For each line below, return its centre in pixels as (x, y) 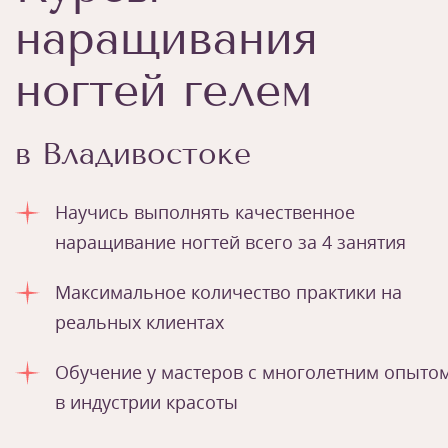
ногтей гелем (163, 90)
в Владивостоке (133, 154)
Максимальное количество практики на (228, 292)
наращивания (166, 38)
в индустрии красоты (146, 402)
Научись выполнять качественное (205, 212)
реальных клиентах (139, 322)
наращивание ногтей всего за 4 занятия (230, 242)
